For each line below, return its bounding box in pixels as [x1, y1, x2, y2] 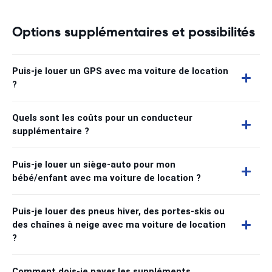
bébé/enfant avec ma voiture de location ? [12, 172, 201, 183]
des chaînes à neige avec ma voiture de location [12, 219, 226, 230]
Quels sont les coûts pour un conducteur [12, 112, 192, 123]
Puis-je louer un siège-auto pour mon [12, 159, 175, 170]
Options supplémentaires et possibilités [12, 24, 255, 40]
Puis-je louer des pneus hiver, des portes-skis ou [12, 206, 225, 217]
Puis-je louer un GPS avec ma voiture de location [12, 66, 228, 76]
